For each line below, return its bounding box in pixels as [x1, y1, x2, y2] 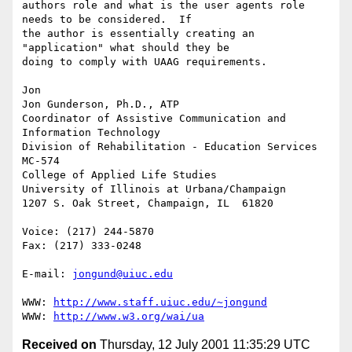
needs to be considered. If [22, 13, 198, 26]
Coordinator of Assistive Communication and [22, 112, 286, 125]
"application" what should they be [22, 42, 236, 54]
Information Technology [22, 126, 160, 139]
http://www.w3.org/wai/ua [53, 310, 204, 323]
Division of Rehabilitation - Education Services [22, 141, 317, 153]
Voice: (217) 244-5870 [22, 225, 154, 238]
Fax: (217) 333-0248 [22, 240, 141, 252]
